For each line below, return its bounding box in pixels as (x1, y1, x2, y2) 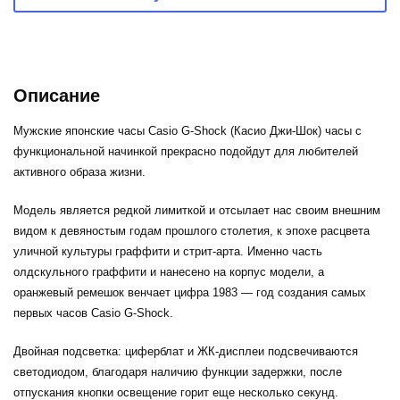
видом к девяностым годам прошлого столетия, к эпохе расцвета (13, 224, 370, 238)
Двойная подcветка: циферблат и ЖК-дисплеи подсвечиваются (13, 345, 358, 359)
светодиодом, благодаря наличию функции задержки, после (13, 365, 342, 379)
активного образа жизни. (13, 165, 149, 179)
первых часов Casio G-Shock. (13, 306, 173, 321)
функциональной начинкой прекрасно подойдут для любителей (13, 145, 358, 159)
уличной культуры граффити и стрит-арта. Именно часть (13, 245, 322, 259)
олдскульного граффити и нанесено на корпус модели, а (13, 265, 324, 279)
